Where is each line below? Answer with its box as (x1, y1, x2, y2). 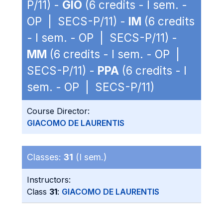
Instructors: (27, 175, 71, 185)
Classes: (27, 152, 64, 162)
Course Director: (27, 106, 90, 116)
